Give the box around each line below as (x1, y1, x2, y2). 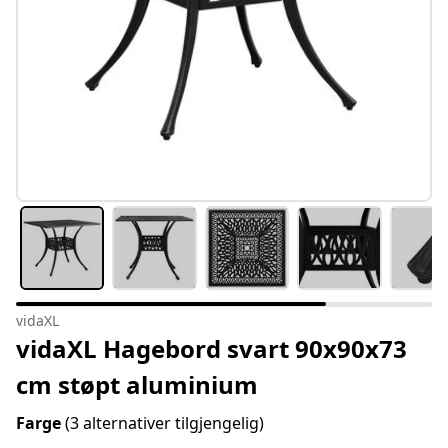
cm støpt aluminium (16, 368, 258, 402)
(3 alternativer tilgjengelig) (65, 412, 264, 435)
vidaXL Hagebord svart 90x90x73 (16, 332, 407, 366)
